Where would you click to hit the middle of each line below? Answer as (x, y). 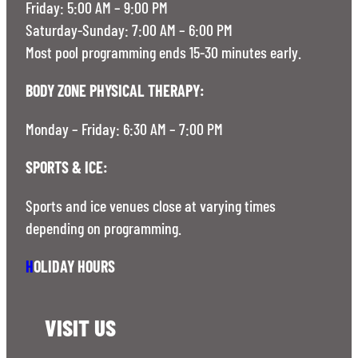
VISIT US (80, 327)
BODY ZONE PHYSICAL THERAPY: (115, 90)
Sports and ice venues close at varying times (151, 205)
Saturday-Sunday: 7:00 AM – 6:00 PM (129, 29)
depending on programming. (103, 227)
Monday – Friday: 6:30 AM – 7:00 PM (124, 128)
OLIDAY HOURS (74, 266)
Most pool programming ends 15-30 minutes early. (163, 52)
